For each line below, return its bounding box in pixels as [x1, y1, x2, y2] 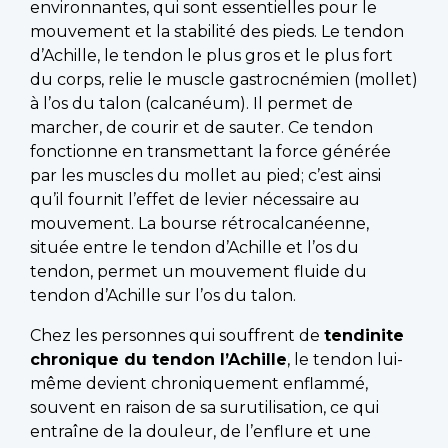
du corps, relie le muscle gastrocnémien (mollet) [30, 70, 418, 90]
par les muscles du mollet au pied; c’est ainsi [30, 166, 381, 186]
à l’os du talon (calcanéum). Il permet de [30, 94, 353, 114]
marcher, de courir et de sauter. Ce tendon [30, 118, 373, 138]
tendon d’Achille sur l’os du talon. [30, 286, 296, 306]
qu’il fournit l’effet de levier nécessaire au [30, 190, 360, 210]
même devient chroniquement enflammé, [30, 374, 368, 394]
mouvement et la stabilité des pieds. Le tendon [30, 22, 404, 42]
